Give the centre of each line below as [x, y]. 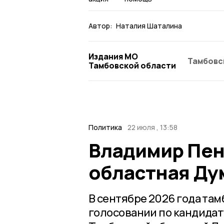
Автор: [100, 25]
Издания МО [113, 56]
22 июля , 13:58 [152, 127]
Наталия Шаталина [149, 25]
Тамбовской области [132, 65]
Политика [105, 127]
